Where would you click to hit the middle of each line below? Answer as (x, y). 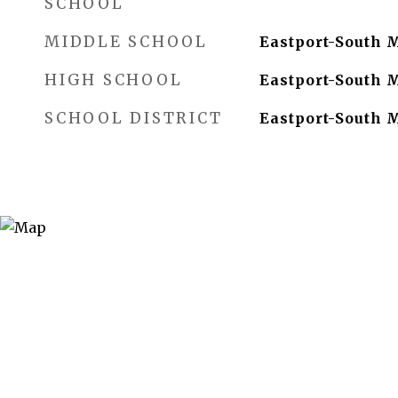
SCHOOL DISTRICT (134, 118)
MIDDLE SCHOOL (126, 42)
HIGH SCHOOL (114, 80)
